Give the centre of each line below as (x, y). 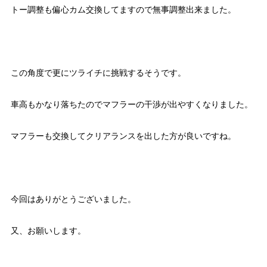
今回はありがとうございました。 (73, 199)
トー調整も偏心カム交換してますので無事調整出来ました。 (123, 9)
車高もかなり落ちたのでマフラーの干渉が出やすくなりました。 (131, 104)
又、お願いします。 (48, 230)
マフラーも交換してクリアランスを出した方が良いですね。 (123, 136)
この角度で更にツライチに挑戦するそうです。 (98, 72)
